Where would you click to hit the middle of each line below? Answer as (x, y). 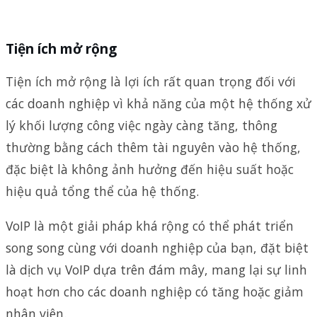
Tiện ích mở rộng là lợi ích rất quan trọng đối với (151, 82)
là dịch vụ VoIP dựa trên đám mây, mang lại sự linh (156, 269)
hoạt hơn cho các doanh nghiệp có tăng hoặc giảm (155, 291)
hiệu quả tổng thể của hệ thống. (102, 191)
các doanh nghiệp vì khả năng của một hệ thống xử (158, 104)
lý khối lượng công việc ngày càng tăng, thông (142, 126)
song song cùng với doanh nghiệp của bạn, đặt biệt (157, 247)
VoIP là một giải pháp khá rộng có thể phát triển (150, 225)
